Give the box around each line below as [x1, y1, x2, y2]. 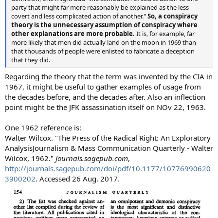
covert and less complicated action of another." [11, 12, 147, 20]
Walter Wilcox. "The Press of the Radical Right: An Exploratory [5, 132, 211, 143]
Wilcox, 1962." [5, 153, 55, 163]
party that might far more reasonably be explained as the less [11, 3, 189, 12]
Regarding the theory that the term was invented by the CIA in [5, 71, 213, 81]
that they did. [11, 55, 50, 64]
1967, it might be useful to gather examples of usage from [5, 81, 201, 91]
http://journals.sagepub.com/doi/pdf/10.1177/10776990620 [5, 163, 211, 173]
